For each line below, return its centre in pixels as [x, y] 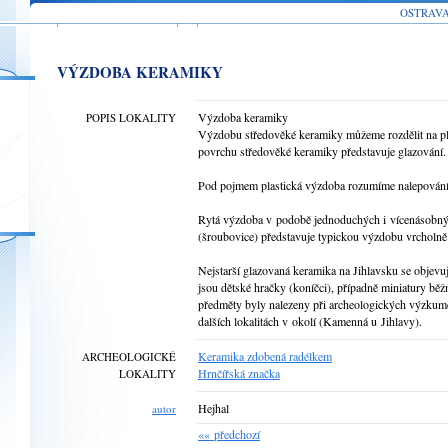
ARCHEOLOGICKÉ [129, 356]
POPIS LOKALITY [131, 117]
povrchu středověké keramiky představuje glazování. [322, 151]
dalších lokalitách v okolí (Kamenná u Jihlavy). [310, 321]
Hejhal [213, 408]
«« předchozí [229, 434]
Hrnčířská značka [239, 373]
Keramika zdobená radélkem [265, 356]
